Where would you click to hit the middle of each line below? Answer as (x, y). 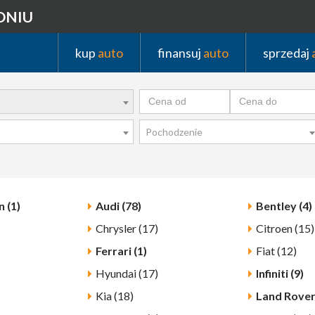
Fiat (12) (276, 251)
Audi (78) (118, 206)
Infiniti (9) (279, 274)
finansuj (181, 52)
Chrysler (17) (127, 229)
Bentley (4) (284, 206)
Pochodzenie (174, 132)
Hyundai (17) (127, 274)
